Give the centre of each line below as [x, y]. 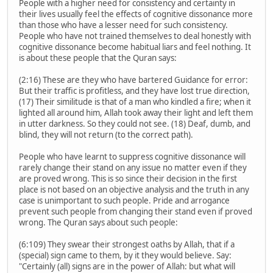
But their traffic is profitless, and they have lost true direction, [134, 90]
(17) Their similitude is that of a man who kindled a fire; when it [135, 101]
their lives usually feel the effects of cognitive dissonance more [136, 14]
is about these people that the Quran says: [98, 58]
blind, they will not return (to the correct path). [107, 134]
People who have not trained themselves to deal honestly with [135, 36]
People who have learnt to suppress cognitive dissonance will [132, 156]
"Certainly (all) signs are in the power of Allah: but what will [127, 266]
